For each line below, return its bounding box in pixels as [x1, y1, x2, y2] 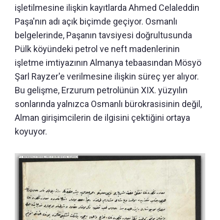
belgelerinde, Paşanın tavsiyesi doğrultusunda [15, 30, 192, 41]
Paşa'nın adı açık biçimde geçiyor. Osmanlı [15, 16, 177, 27]
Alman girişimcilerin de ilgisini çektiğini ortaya [15, 112, 190, 123]
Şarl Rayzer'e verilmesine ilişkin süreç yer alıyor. [15, 71, 199, 82]
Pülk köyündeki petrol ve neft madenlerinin [15, 44, 180, 55]
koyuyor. [15, 126, 47, 137]
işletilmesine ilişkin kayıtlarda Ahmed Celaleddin [15, 2, 199, 13]
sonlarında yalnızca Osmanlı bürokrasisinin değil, [15, 99, 202, 110]
